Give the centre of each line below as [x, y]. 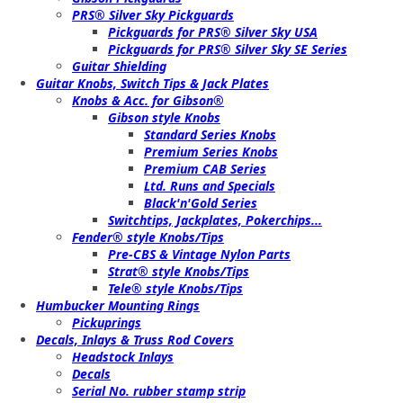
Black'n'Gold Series [201, 203]
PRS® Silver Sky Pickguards [153, 15]
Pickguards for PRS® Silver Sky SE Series [228, 49]
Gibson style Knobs [164, 117]
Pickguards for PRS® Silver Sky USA [213, 32]
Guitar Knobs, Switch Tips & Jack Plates [152, 83]
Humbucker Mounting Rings [118, 305]
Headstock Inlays [123, 357]
